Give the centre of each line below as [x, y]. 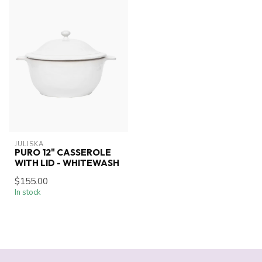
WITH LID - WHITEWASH [67, 163]
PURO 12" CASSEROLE [63, 152]
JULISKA [29, 144]
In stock [28, 192]
